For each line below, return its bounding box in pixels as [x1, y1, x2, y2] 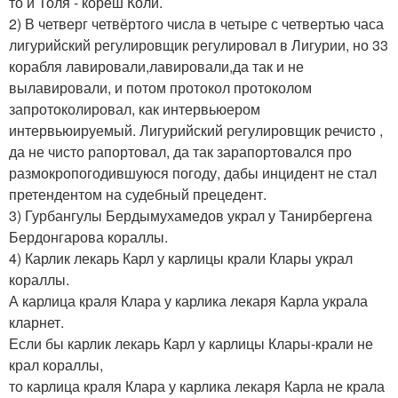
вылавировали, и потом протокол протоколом [9, 77, 312, 99]
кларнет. [9, 312, 64, 333]
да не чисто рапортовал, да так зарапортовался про [9, 141, 352, 163]
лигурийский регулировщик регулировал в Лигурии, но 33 [9, 35, 388, 56]
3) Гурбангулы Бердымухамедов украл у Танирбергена [9, 205, 372, 227]
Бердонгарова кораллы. [9, 227, 168, 248]
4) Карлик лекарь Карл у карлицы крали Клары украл [9, 248, 353, 269]
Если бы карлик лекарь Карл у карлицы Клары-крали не [9, 333, 373, 354]
